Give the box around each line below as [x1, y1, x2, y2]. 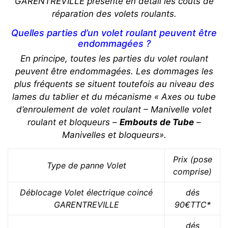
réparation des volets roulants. [51, 9, 177, 19]
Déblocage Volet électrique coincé [20, 187, 153, 198]
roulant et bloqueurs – [27, 117, 120, 128]
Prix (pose [173, 154, 212, 165]
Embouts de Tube [119, 117, 194, 128]
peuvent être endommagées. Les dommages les [15, 66, 213, 77]
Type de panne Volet [46, 160, 126, 171]
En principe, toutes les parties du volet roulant [20, 53, 208, 64]
